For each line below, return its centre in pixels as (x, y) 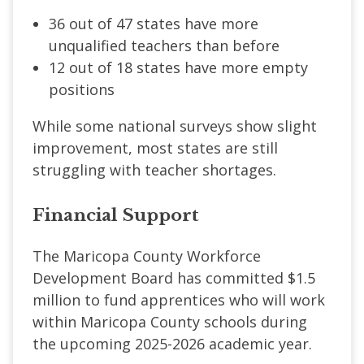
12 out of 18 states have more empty (178, 67)
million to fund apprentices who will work (179, 299)
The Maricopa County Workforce (147, 256)
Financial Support (118, 215)
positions (82, 89)
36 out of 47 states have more (154, 23)
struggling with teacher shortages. (154, 169)
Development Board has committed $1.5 (174, 277)
